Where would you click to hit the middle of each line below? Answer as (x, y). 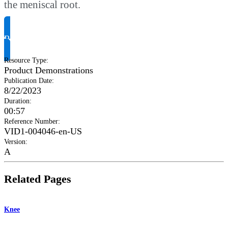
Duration (17, 101)
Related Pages (38, 179)
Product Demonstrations (49, 70)
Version (15, 141)
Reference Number (31, 121)
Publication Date (28, 80)
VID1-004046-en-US (43, 131)
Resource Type (25, 60)
